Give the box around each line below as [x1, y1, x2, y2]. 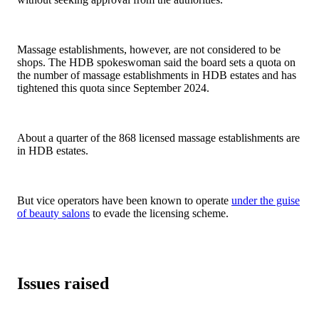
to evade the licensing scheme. [90, 206, 229, 219]
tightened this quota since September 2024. [17, 81, 209, 94]
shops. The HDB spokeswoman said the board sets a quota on [17, 56, 296, 68]
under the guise [231, 194, 300, 206]
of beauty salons [17, 206, 90, 219]
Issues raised [17, 273, 109, 293]
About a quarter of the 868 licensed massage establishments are [17, 131, 300, 144]
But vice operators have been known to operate [17, 194, 231, 206]
